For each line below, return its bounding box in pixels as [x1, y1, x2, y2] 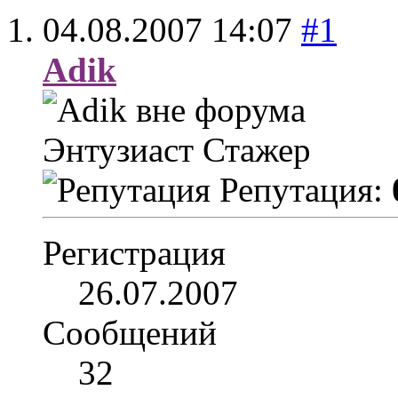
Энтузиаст [43, 131, 203, 170]
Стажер [203, 131, 311, 170]
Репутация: [219, 171, 392, 210]
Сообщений [43, 314, 217, 353]
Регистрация [43, 234, 226, 273]
